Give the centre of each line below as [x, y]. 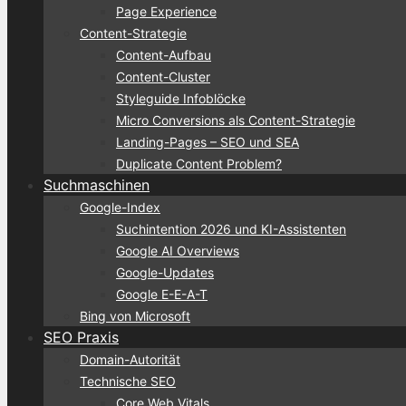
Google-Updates [165, 272]
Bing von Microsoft [135, 315]
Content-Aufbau [164, 54]
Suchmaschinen [97, 184]
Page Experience [166, 11]
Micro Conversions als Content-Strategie [236, 120]
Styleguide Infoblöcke [181, 98]
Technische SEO [128, 381]
